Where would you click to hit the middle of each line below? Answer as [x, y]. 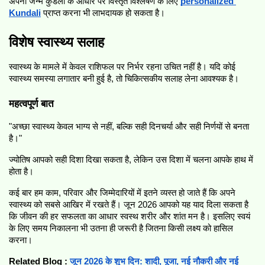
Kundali [25, 13]
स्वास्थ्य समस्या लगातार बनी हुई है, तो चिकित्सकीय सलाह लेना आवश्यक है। [124, 78]
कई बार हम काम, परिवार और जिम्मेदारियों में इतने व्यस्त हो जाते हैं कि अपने [122, 193]
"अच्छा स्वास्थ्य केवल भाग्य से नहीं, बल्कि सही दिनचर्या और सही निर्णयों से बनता [129, 127]
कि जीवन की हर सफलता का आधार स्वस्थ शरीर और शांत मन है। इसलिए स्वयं [130, 217]
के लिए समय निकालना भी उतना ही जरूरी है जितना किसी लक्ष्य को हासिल [121, 229]
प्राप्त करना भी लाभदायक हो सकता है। [104, 13]
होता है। [21, 172]
